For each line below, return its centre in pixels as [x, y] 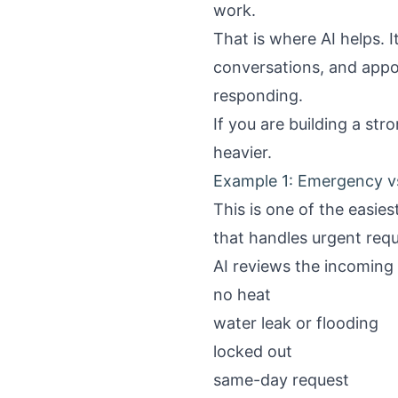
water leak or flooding [296, 323]
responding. [258, 96]
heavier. [243, 152]
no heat [242, 295]
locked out [253, 351]
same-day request [281, 380]
